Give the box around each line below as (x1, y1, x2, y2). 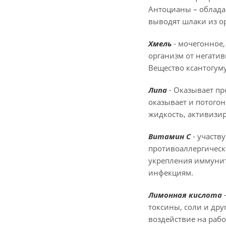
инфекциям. (148, 167, 193, 178)
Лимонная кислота (148, 190, 222, 200)
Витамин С (148, 131, 191, 141)
